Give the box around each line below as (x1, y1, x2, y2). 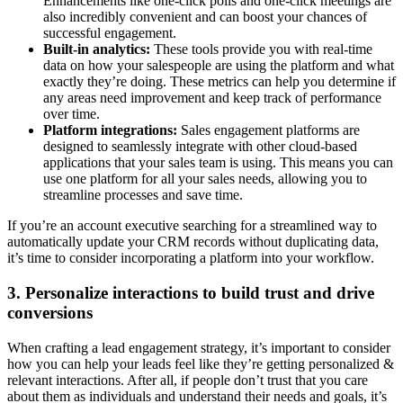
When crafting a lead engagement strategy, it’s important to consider (7, 339, 390, 355)
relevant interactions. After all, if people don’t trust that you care (7, 372, 368, 388)
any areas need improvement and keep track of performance (43, 90, 381, 106)
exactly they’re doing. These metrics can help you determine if (43, 74, 396, 90)
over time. (43, 106, 100, 122)
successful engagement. (43, 25, 176, 41)
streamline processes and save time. (43, 187, 243, 203)
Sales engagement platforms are (177, 122, 360, 139)
